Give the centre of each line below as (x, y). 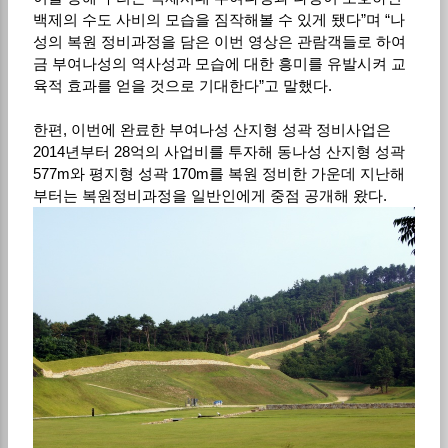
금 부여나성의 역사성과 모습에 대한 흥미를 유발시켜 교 (219, 63)
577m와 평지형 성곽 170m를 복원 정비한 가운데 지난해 (218, 173)
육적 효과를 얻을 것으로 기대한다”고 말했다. (182, 85)
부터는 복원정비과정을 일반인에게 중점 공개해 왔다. (209, 195)
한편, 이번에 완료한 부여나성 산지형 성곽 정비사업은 (211, 129)
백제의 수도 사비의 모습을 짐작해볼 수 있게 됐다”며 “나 (218, 19)
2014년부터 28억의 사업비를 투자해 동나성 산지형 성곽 (218, 151)
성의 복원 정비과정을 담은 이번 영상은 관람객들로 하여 (219, 41)
